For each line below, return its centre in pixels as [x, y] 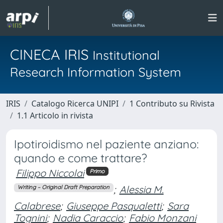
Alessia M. [141, 189]
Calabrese [37, 206]
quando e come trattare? [80, 158]
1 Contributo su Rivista [172, 104]
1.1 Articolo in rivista [55, 115]
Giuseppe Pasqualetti [114, 206]
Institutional [126, 55]
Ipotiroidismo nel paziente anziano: [106, 144]
